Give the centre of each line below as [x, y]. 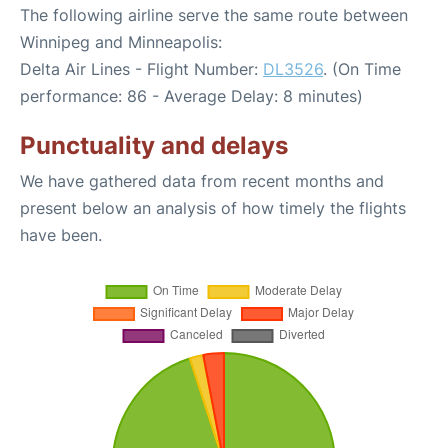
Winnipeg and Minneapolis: [121, 41]
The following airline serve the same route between [214, 14]
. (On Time [362, 68]
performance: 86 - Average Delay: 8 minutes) [191, 95]
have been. [61, 234]
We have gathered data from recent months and [202, 180]
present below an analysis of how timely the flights [213, 207]
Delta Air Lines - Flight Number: [141, 68]
